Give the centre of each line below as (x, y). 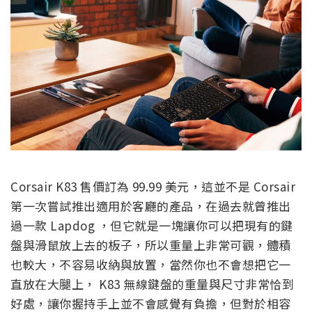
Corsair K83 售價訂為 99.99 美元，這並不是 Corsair (153, 186)
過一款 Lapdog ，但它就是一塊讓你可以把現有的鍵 (152, 225)
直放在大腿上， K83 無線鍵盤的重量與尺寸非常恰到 (152, 283)
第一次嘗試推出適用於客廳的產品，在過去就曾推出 (151, 205)
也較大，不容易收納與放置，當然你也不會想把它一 (151, 264)
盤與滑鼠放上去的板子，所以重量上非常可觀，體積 (151, 244)
